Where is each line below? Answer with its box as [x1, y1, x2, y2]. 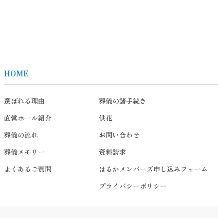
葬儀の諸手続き [99, 96, 146, 106]
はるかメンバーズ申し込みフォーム [99, 164, 208, 174]
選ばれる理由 [4, 96, 45, 106]
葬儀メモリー [4, 147, 45, 157]
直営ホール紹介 [4, 113, 52, 123]
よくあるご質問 [4, 164, 52, 174]
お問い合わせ [99, 130, 140, 140]
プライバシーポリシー [99, 181, 167, 191]
